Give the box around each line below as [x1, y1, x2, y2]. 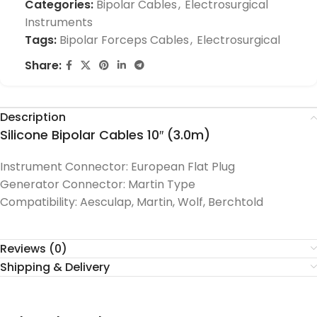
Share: [25, 57, 62, 74]
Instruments [25, 14, 93, 30]
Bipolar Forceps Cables [59, 32, 189, 48]
